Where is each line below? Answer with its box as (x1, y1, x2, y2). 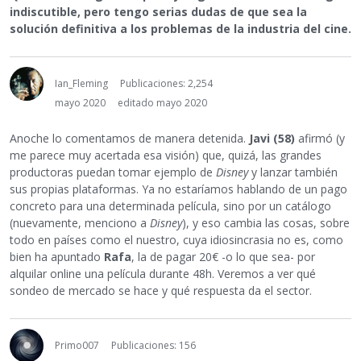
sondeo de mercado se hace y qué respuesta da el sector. (10, 282, 312, 298)
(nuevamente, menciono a (10, 214, 150, 230)
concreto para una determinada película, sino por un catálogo (10, 197, 331, 214)
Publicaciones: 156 (111, 338, 196, 352)
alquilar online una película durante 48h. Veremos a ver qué (10, 265, 316, 281)
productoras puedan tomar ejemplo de (10, 164, 216, 180)
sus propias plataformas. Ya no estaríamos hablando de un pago (10, 180, 347, 197)
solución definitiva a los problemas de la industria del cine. (10, 20, 351, 36)
